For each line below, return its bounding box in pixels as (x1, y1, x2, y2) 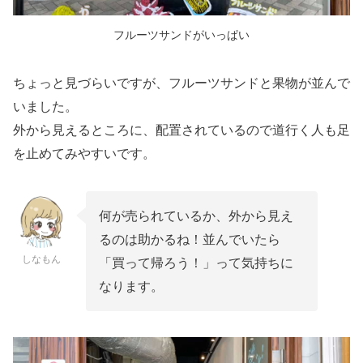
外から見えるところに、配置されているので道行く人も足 (13, 122, 350, 137)
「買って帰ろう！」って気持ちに (99, 255, 293, 270)
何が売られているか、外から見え (99, 208, 293, 223)
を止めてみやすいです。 (13, 146, 156, 160)
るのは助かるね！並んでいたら (99, 232, 280, 246)
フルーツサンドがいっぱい (113, 28, 250, 41)
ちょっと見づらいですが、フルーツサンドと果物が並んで (13, 75, 350, 90)
